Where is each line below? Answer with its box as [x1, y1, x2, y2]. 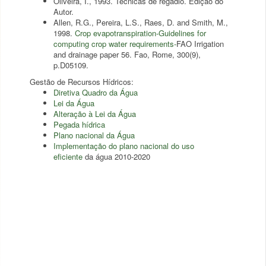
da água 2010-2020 [83, 151, 150, 162]
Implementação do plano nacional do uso [53, 140, 194, 151]
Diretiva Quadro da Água [53, 87, 138, 98]
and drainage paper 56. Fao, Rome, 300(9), [53, 49, 201, 60]
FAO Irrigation [176, 38, 224, 49]
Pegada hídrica [53, 119, 105, 130]
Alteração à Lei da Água [53, 108, 136, 119]
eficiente [53, 151, 83, 162]
